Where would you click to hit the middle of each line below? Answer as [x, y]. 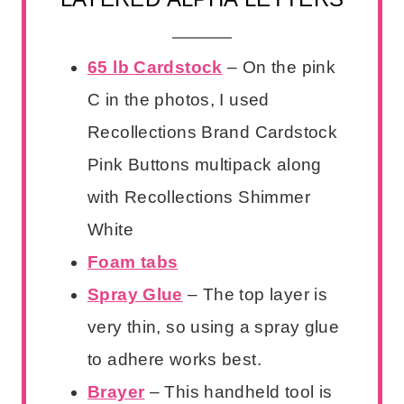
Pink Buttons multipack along [205, 164]
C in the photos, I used [179, 99]
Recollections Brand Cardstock [213, 132]
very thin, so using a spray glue [214, 326]
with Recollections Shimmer [199, 197]
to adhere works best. [174, 359]
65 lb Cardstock [155, 67]
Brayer [116, 391]
